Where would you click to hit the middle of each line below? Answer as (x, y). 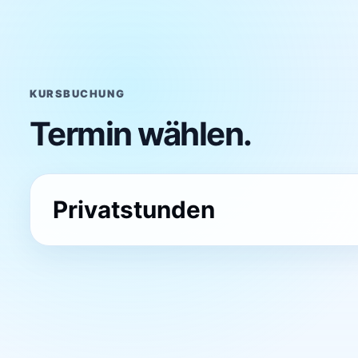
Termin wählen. (140, 133)
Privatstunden (133, 209)
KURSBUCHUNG (77, 93)
